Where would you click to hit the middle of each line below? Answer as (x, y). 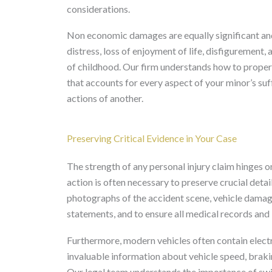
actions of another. (105, 98)
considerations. (98, 8)
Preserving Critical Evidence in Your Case (152, 138)
